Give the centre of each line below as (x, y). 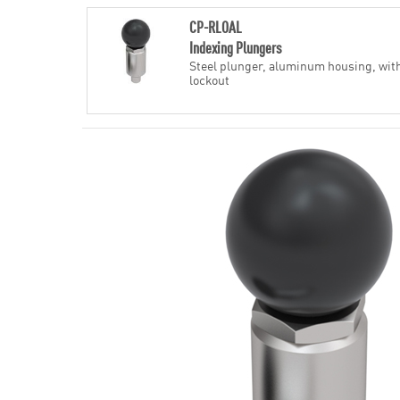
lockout (209, 79)
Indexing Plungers (235, 47)
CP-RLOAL (215, 26)
